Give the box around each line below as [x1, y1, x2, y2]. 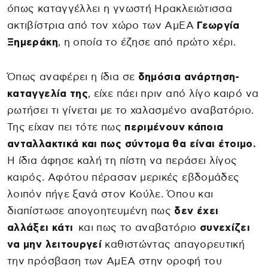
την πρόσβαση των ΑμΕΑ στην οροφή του [7, 255, 222, 266]
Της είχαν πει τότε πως [7, 121, 125, 132]
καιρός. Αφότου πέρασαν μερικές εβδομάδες [7, 172, 240, 182]
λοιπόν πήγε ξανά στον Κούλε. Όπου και [7, 188, 214, 199]
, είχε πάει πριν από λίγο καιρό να [88, 88, 259, 99]
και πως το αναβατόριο [76, 222, 200, 233]
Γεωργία [197, 20, 240, 31]
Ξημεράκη [7, 36, 58, 47]
